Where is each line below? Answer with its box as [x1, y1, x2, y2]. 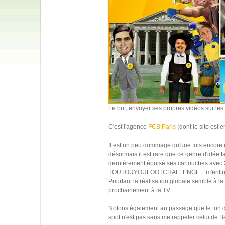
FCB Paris [148, 123, 176, 130]
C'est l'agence [108, 123, 148, 130]
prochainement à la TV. [108, 186, 171, 194]
